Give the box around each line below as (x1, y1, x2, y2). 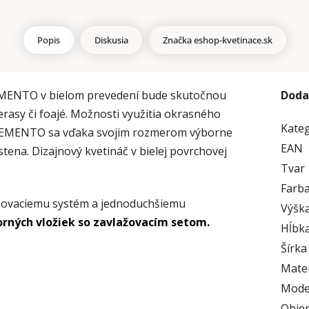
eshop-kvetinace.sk (191, 34, 272, 47)
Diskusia (94, 34, 128, 47)
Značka (162, 34, 192, 47)
